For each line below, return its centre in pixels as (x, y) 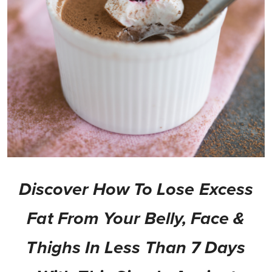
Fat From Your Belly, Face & (136, 219)
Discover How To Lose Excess (136, 190)
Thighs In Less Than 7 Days (136, 248)
